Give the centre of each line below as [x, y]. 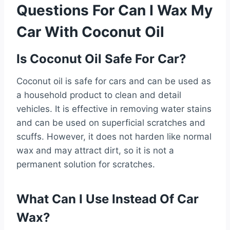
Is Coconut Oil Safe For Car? [101, 59]
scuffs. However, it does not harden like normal [114, 136]
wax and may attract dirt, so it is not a [95, 150]
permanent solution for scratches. [86, 164]
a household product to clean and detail [99, 95]
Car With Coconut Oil [90, 32]
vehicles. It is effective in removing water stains [114, 109]
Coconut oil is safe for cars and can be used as [114, 81]
